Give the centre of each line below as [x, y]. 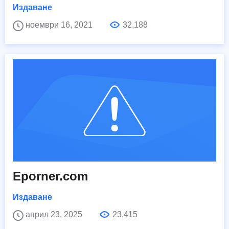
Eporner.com [50, 176]
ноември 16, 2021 [60, 25]
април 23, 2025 [55, 215]
